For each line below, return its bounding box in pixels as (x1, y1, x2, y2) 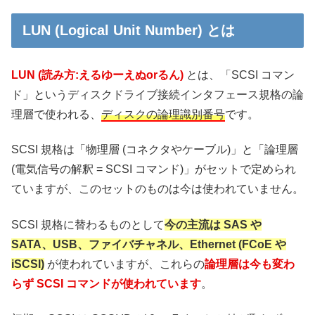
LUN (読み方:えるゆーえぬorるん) (11, 69, 184, 82)
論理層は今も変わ (205, 257, 295, 270)
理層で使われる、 (11, 108, 101, 121)
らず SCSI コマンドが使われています (11, 277, 201, 290)
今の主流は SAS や (165, 218, 262, 231)
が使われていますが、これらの (44, 257, 205, 270)
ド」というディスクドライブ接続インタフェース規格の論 (11, 89, 304, 101)
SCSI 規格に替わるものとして (11, 218, 165, 231)
